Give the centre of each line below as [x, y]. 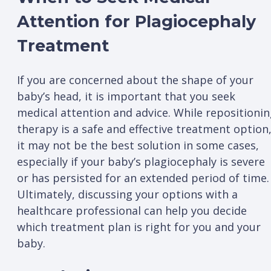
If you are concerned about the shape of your [135, 80]
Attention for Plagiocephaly [136, 22]
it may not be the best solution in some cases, [138, 145]
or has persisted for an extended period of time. [143, 178]
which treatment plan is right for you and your [139, 227]
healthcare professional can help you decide [132, 210]
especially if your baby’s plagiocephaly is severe [141, 161]
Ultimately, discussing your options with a [127, 194]
